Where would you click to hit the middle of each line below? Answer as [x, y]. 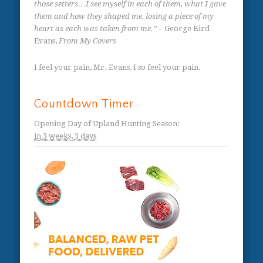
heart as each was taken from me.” [96, 28]
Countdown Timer [84, 104]
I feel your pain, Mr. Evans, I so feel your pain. [118, 67]
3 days [86, 136]
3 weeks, [58, 136]
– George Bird [183, 28]
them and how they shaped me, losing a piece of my [124, 16]
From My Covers [88, 41]
